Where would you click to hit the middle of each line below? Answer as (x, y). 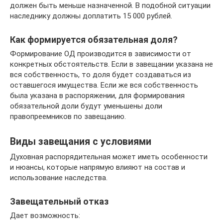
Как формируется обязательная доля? (94, 39)
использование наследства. (59, 177)
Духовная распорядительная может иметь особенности (109, 157)
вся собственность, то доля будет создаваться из (101, 74)
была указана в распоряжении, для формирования (97, 95)
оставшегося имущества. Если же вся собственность (104, 85)
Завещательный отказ (59, 201)
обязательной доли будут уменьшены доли (86, 106)
